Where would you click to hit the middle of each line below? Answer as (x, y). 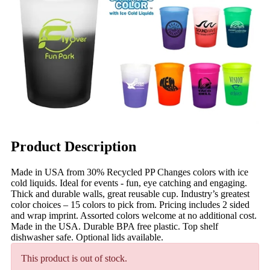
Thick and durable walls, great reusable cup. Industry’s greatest (130, 193)
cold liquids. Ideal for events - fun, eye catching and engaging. (129, 183)
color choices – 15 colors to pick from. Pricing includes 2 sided (130, 204)
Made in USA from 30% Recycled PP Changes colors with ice (130, 172)
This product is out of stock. (74, 258)
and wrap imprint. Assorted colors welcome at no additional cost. (134, 215)
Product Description (74, 146)
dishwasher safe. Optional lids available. (87, 237)
